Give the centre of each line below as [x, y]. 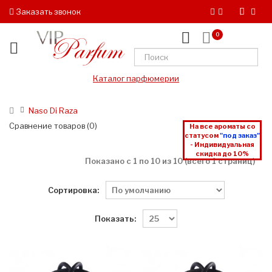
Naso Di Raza [53, 111]
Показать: [115, 218]
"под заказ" [240, 136]
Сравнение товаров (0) [53, 126]
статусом [202, 136]
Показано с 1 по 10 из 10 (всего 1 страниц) [170, 161]
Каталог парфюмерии [136, 79]
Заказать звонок [47, 12]
